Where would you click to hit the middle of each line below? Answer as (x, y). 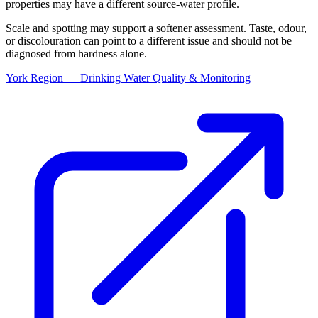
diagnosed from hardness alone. (76, 54)
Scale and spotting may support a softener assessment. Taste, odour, (156, 28)
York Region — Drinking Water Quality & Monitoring (128, 78)
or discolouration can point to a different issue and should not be (149, 41)
